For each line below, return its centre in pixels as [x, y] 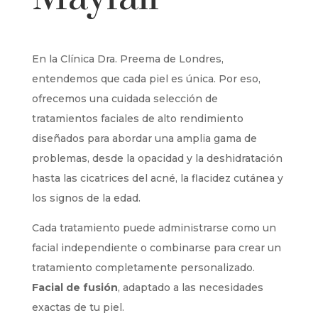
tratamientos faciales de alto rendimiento [137, 119]
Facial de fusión [75, 287]
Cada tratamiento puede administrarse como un [154, 228]
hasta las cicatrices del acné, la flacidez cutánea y [157, 178]
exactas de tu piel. [78, 307]
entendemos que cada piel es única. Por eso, [146, 79]
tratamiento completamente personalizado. [143, 268]
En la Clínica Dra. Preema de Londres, [127, 59]
